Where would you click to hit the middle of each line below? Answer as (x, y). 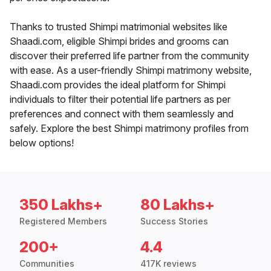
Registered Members (63, 221)
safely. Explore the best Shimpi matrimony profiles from (129, 129)
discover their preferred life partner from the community (129, 56)
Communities (47, 264)
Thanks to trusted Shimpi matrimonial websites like (119, 27)
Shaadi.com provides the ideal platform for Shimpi (118, 85)
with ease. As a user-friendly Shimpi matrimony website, (131, 70)
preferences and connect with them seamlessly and (122, 114)
